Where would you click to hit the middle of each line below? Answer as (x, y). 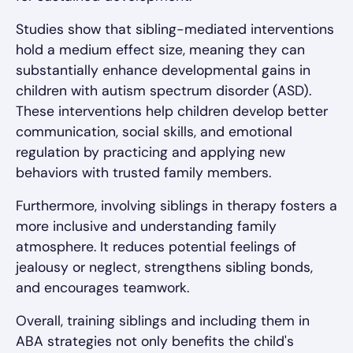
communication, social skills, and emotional (154, 131)
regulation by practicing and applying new (150, 152)
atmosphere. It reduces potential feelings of (156, 246)
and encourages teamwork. (102, 287)
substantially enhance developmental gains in (163, 70)
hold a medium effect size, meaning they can (160, 49)
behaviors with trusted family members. (143, 172)
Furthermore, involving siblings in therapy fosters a (176, 205)
